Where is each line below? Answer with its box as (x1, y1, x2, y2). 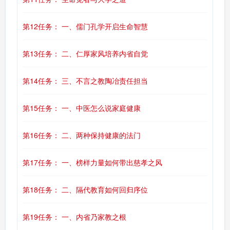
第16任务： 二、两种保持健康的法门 (23, 130, 141, 140)
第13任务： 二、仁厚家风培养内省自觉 (23, 48, 148, 59)
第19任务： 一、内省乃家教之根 (23, 212, 126, 222)
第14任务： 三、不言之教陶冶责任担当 (23, 75, 148, 86)
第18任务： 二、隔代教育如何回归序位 (23, 184, 148, 195)
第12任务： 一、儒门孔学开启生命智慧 (23, 21, 148, 31)
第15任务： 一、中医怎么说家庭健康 (23, 103, 141, 113)
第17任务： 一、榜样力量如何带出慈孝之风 (23, 157, 162, 167)
